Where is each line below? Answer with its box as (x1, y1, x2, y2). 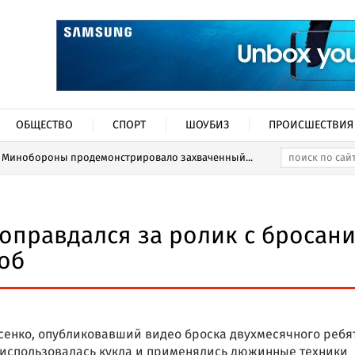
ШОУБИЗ (185, 116, 229, 134)
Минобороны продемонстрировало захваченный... (2, 150, 253, 166)
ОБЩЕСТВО (16, 116, 73, 134)
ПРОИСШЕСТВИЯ (269, 116, 353, 134)
